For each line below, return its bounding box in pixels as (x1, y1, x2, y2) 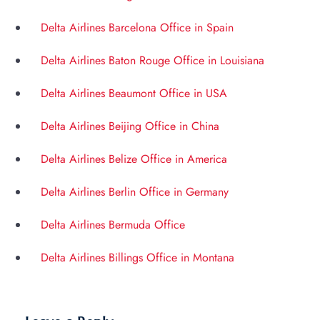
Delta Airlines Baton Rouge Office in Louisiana (41, 52, 264, 69)
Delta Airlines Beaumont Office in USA (41, 85, 227, 102)
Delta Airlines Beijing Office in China (41, 118, 219, 135)
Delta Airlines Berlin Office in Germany (41, 184, 229, 201)
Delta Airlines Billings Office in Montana (41, 249, 234, 266)
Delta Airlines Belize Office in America (41, 151, 227, 168)
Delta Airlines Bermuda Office (41, 216, 185, 234)
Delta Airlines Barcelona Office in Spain (41, 19, 234, 36)
